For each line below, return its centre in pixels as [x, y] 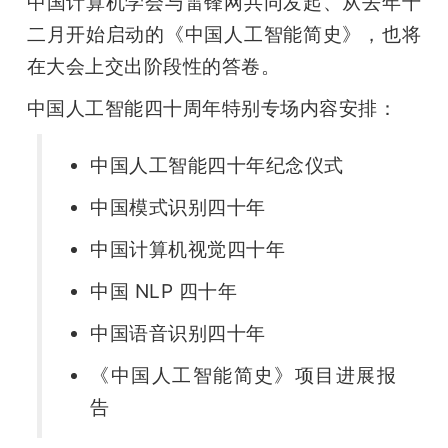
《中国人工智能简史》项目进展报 [243, 374]
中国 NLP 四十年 [164, 290]
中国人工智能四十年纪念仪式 [217, 164]
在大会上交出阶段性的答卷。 [153, 65]
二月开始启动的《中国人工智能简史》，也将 [224, 33]
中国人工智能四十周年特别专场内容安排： [212, 107]
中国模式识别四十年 [178, 206]
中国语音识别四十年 [178, 332]
